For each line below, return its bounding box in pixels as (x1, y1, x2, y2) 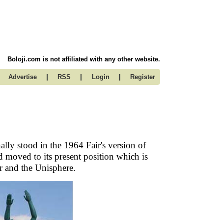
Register (130, 73, 155, 81)
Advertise (8, 73, 37, 81)
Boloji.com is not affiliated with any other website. (7, 55, 160, 63)
